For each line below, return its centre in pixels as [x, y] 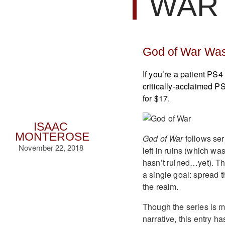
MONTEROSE [52, 137]
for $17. [156, 98]
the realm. [160, 186]
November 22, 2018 [51, 147]
